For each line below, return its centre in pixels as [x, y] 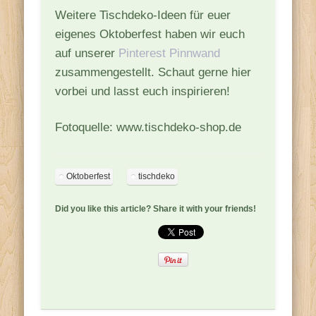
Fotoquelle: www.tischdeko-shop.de [148, 127]
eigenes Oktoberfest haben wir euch [150, 34]
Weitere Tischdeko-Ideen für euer [143, 15]
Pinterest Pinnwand [170, 53]
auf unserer [87, 53]
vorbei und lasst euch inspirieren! [143, 91]
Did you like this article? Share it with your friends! [156, 208]
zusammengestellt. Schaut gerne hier [153, 72]
